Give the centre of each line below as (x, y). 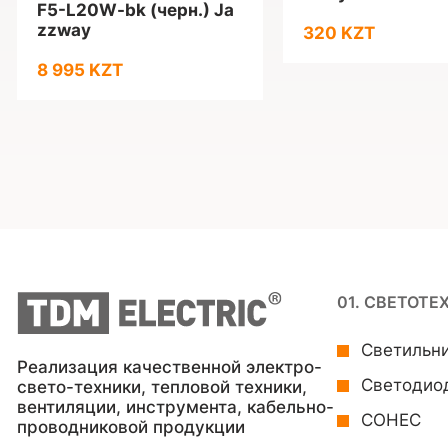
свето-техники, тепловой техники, (162, 387)
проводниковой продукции (131, 427)
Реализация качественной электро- (169, 367)
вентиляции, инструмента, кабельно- (175, 407)
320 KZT (339, 33)
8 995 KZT (80, 70)
